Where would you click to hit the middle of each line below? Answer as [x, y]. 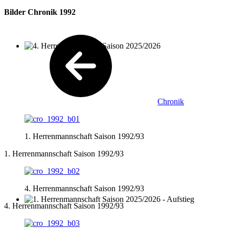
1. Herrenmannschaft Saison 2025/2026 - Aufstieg [105, 208]
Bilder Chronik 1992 [40, 12]
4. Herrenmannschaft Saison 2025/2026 [88, 55]
